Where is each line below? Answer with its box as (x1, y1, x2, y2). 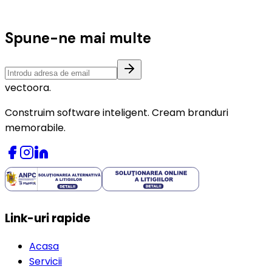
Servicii (29, 254, 62, 268)
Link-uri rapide (5, 210, 90, 227)
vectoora (5, 80, 49, 95)
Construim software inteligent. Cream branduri (5, 105, 228, 120)
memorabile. (5, 120, 66, 135)
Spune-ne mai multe (5, 28, 151, 47)
